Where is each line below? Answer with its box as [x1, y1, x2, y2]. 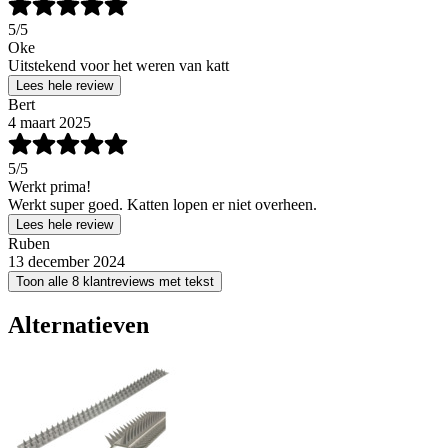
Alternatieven [8, 311, 149, 338]
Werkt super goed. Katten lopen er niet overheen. [8, 196, 317, 214]
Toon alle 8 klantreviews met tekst [16, 274, 214, 290]
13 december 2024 [8, 253, 125, 271]
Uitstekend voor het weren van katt [8, 57, 229, 75]
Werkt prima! [8, 178, 91, 196]
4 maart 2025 [8, 114, 91, 132]
